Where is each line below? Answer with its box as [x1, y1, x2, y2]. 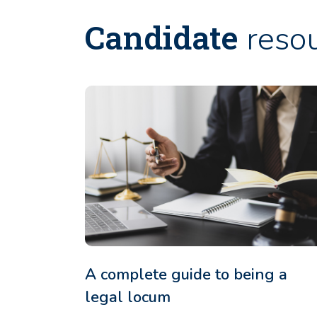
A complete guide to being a [85, 263, 287, 285]
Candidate [85, 16, 238, 58]
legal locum [85, 286, 171, 308]
